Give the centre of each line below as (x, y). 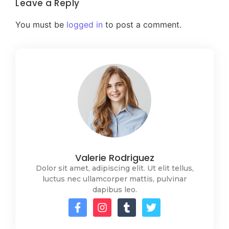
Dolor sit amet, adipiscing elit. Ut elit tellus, (114, 168)
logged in (85, 25)
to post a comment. (142, 25)
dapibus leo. (114, 190)
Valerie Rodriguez (114, 158)
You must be (41, 25)
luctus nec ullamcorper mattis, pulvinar (114, 179)
